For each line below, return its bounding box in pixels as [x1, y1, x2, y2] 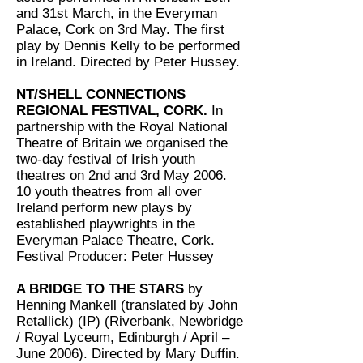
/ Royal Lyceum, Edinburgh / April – [16, 330, 229, 345]
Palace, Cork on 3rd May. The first [16, 22, 224, 37]
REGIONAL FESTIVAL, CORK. [16, 103, 211, 118]
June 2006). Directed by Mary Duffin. [16, 346, 240, 361]
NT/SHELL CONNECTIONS [16, 87, 186, 102]
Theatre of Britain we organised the [16, 135, 228, 151]
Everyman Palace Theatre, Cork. [16, 233, 215, 248]
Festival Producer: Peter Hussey [16, 249, 214, 264]
